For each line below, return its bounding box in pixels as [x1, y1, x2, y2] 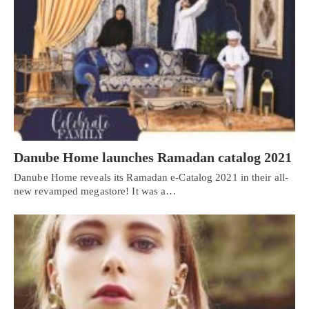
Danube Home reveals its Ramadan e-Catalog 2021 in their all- [14, 171, 289, 183]
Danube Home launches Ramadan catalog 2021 [14, 149, 292, 165]
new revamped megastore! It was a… [14, 185, 177, 197]
